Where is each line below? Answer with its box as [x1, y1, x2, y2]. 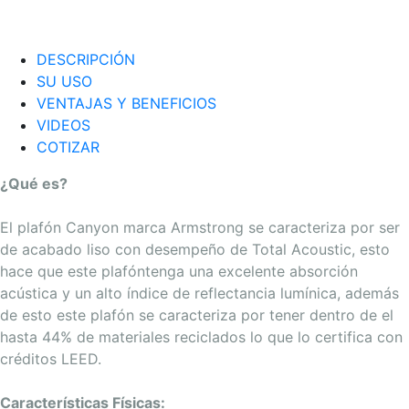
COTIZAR [37, 138, 100, 156]
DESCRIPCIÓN [37, 50, 135, 68]
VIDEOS [37, 116, 90, 134]
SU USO [37, 72, 92, 90]
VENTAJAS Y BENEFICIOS [37, 94, 216, 112]
